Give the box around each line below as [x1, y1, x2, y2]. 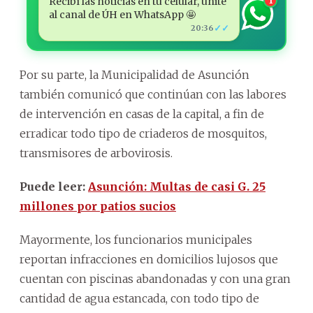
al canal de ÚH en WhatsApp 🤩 [48, 8, 196, 21]
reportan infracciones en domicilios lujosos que [20, 252, 278, 266]
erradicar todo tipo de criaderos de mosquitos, [20, 126, 267, 140]
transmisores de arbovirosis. [20, 145, 173, 160]
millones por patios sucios [20, 198, 176, 213]
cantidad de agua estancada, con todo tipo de [20, 291, 259, 305]
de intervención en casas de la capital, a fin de [20, 106, 264, 121]
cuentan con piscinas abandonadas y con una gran [20, 271, 291, 286]
